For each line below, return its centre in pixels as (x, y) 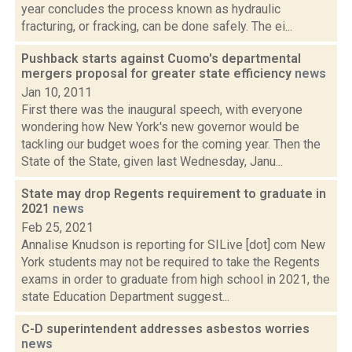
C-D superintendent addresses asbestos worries (165, 329)
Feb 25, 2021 (57, 227)
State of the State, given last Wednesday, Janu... (152, 161)
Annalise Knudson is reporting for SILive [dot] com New (173, 245)
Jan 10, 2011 (57, 92)
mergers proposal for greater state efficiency (158, 73)
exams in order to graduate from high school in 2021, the (176, 279)
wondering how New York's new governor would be (160, 127)
